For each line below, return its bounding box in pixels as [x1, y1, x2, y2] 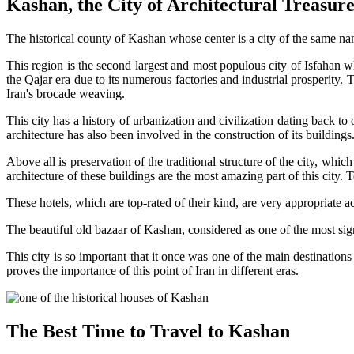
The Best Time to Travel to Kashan [6, 320, 290, 341]
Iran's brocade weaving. [6, 86, 125, 100]
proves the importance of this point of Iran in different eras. [6, 263, 299, 277]
